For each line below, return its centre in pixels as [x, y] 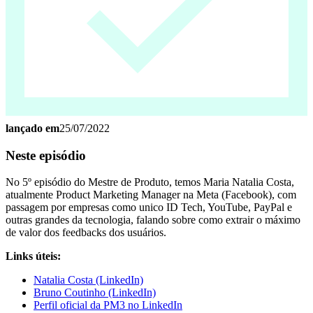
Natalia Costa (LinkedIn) [88, 280]
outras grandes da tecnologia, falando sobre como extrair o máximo [153, 220]
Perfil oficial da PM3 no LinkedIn [108, 305]
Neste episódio [46, 155]
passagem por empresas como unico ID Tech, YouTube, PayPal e [149, 208]
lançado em [32, 128]
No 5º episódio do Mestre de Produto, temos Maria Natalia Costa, [150, 182]
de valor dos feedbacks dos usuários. [86, 233]
